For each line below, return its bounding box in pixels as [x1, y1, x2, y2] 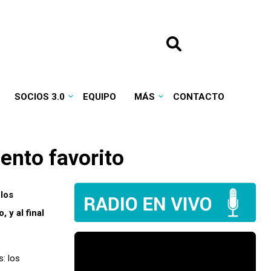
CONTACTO [172, 91, 224, 102]
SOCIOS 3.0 [14, 91, 65, 102]
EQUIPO [82, 91, 116, 102]
